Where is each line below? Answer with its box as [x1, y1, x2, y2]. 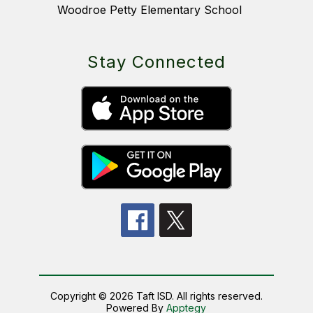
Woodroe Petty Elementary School [57, 3, 242, 17]
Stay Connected [87, 52, 226, 73]
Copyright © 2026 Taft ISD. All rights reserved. [50, 290, 263, 303]
